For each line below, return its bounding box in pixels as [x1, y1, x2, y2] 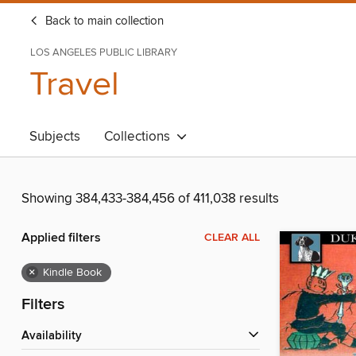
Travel [29, 64, 119, 106]
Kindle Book [43, 265, 102, 281]
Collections [104, 128, 176, 145]
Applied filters [21, 230, 101, 247]
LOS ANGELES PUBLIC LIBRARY [30, 46, 177, 59]
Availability [29, 329, 82, 344]
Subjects [29, 128, 80, 145]
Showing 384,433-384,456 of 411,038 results [21, 190, 279, 208]
